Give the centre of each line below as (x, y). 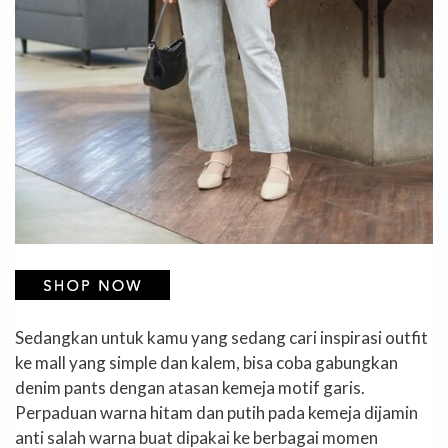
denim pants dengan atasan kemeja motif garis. (190, 388)
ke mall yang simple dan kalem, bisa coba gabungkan (206, 363)
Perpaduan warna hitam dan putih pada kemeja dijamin (216, 413)
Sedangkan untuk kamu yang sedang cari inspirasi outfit (221, 338)
